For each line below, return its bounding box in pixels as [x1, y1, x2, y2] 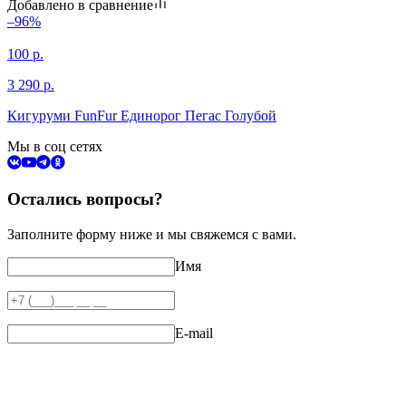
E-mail [175, 325, 213, 342]
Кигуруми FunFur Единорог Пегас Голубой [7, 107, 276, 123]
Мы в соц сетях [7, 138, 102, 154]
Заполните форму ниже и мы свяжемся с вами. [7, 227, 296, 243]
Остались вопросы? [7, 189, 163, 209]
